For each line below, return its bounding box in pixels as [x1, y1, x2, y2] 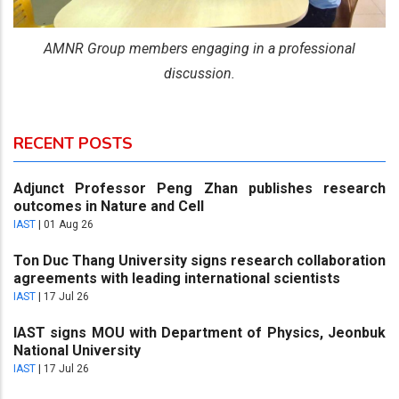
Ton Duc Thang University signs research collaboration [13, 252, 386, 270]
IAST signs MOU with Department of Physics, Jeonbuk [13, 324, 386, 342]
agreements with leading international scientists [13, 270, 340, 288]
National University [13, 342, 141, 360]
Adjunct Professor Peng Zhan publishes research [13, 180, 386, 198]
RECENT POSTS [13, 133, 133, 155]
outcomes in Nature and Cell [13, 198, 204, 216]
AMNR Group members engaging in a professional [44, 40, 355, 58]
